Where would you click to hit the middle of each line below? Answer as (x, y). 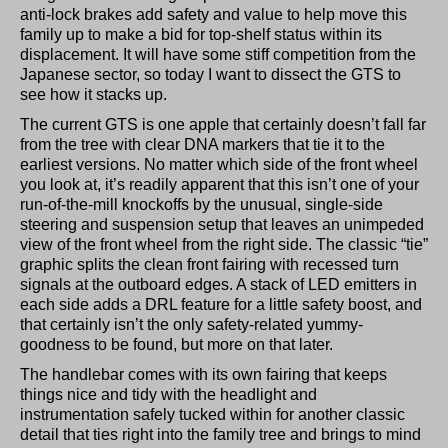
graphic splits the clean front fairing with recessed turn (209, 265)
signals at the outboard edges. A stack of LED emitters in (218, 285)
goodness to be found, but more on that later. (176, 345)
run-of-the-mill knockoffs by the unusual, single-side (201, 205)
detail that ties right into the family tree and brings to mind (220, 435)
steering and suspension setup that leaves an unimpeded (222, 225)
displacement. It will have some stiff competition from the (218, 55)
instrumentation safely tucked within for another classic (212, 415)
